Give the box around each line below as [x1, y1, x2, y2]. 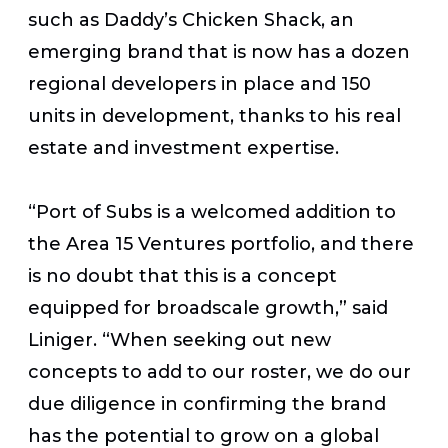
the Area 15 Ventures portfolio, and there [28, 232, 414, 255]
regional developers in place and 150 [28, 72, 371, 95]
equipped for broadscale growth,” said [28, 296, 388, 319]
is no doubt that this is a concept [28, 264, 337, 287]
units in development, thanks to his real [28, 104, 401, 127]
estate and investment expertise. [28, 136, 339, 159]
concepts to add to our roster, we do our [28, 360, 411, 383]
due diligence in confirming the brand [28, 392, 386, 415]
